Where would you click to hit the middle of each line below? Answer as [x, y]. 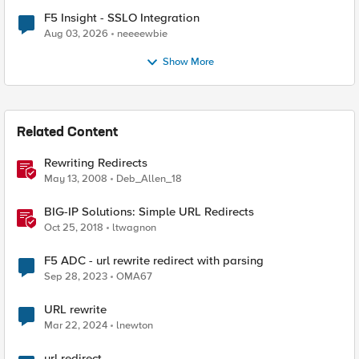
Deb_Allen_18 [149, 179]
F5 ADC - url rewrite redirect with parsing [154, 260]
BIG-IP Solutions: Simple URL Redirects [196, 212]
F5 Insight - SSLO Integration [122, 18]
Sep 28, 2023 [76, 276]
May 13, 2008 [76, 179]
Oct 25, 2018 [74, 228]
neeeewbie [142, 34]
